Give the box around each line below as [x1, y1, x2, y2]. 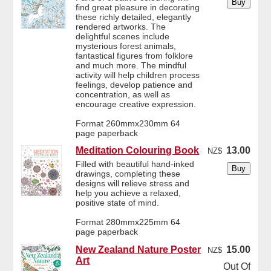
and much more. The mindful [76, 60, 187, 70]
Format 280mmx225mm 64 [76, 217, 181, 227]
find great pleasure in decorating [76, 2, 200, 12]
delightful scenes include [76, 31, 170, 41]
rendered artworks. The [76, 21, 166, 31]
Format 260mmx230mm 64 [76, 118, 181, 128]
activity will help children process [76, 70, 200, 80]
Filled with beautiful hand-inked [76, 159, 195, 169]
